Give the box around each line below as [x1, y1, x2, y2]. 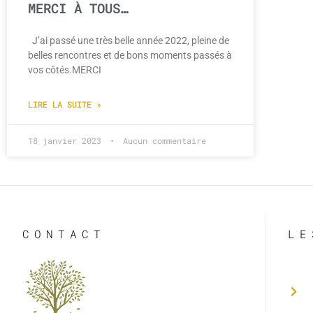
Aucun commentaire [118, 134, 206, 146]
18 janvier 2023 [28, 134, 106, 146]
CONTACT [22, 226, 105, 241]
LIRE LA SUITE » [28, 98, 101, 110]
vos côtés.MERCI [28, 64, 105, 75]
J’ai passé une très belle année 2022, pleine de [28, 34, 229, 46]
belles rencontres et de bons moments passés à [28, 49, 232, 61]
